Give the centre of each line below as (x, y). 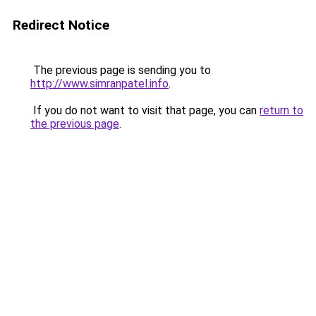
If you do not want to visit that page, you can (145, 110)
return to (281, 110)
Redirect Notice (61, 25)
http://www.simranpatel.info (99, 84)
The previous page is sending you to (121, 70)
